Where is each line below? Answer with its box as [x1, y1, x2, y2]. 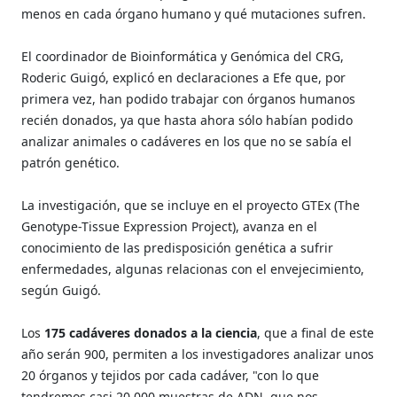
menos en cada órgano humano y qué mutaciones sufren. [21, 4, 367, 22]
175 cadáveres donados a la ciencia [41, 323, 258, 341]
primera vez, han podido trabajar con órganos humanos [21, 90, 356, 107]
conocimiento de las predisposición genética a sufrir [21, 238, 334, 256]
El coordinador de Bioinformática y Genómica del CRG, [21, 47, 345, 65]
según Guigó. [21, 281, 102, 299]
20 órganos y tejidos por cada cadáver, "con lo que [21, 366, 320, 384]
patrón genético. [21, 153, 121, 171]
